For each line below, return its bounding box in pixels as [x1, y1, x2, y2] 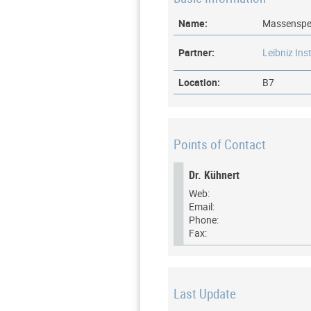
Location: [178, 75, 221, 89]
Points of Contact [174, 135, 266, 153]
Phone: [188, 213, 219, 227]
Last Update [174, 285, 236, 303]
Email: [188, 200, 215, 214]
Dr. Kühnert [188, 167, 239, 183]
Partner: [178, 45, 215, 59]
